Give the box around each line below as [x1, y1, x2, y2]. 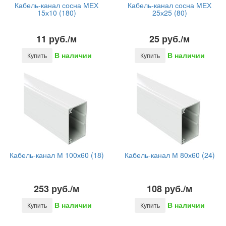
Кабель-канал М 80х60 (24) [124, 150, 215, 160]
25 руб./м [149, 32, 190, 45]
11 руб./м [36, 32, 77, 45]
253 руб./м [34, 182, 79, 195]
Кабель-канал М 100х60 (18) [9, 150, 104, 160]
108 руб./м [147, 182, 192, 195]
